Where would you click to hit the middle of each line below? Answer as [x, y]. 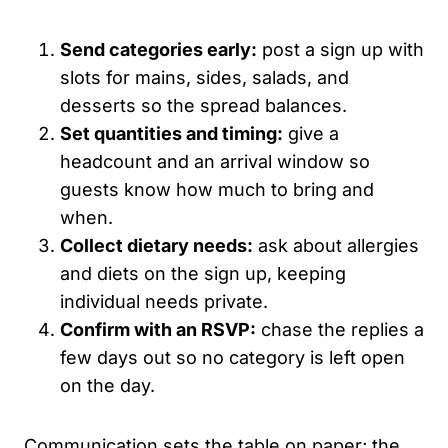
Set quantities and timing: [171, 133]
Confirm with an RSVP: [158, 329]
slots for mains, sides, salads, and [204, 77]
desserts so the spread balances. [203, 105]
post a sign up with [340, 49]
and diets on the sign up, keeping [203, 273]
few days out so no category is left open [232, 357]
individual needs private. [164, 301]
